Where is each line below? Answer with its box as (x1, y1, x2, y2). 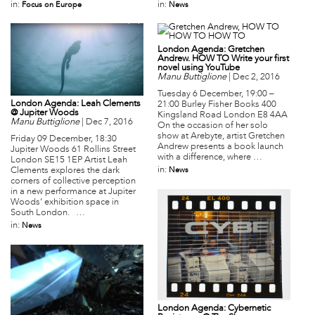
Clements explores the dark (11, 166, 120, 176)
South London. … (11, 208, 85, 219)
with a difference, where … (157, 153, 262, 162)
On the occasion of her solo (157, 121, 268, 131)
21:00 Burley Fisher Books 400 (157, 100, 276, 110)
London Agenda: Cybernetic (157, 303, 271, 314)
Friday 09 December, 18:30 (11, 134, 117, 145)
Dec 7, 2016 (86, 117, 133, 128)
